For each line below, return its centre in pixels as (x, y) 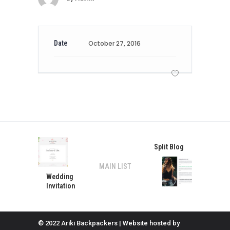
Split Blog (169, 147)
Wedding (60, 176)
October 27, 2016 (114, 43)
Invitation (61, 186)
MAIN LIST (115, 166)
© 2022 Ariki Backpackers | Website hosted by (109, 223)
